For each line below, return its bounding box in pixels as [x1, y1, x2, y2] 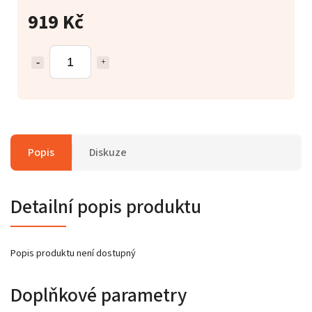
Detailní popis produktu [10, 192, 201, 221]
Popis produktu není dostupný [10, 246, 136, 260]
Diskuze [89, 144, 127, 160]
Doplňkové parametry [10, 281, 187, 309]
